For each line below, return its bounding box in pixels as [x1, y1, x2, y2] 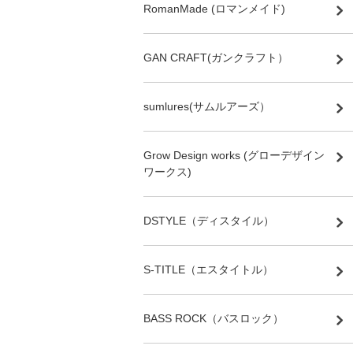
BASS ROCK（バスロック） [143, 311, 284, 325]
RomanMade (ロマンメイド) [143, 2, 285, 15]
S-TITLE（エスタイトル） [143, 262, 273, 276]
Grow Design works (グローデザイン [143, 148, 325, 162]
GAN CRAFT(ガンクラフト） [143, 50, 288, 64]
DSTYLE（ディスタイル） [143, 214, 274, 227]
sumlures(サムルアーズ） [143, 99, 270, 113]
